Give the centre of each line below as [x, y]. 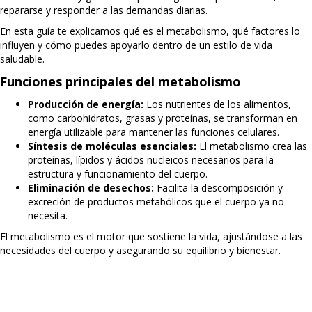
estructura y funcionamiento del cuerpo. [118, 174]
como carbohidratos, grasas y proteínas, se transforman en [163, 118]
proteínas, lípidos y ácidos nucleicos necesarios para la [151, 160]
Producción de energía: [86, 104]
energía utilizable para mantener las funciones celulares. [154, 132]
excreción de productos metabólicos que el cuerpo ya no [156, 202]
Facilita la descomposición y [218, 188]
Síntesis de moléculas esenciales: [112, 146]
